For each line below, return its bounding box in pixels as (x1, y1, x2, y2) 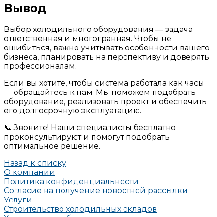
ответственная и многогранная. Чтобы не (4, 34, 171, 44)
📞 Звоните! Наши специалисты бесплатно (4, 123, 176, 133)
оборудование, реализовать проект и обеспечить (4, 97, 207, 107)
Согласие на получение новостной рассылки (4, 186, 188, 196)
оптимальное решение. (4, 141, 100, 151)
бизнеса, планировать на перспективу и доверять (4, 52, 209, 62)
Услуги (4, 195, 32, 205)
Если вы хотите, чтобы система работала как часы (4, 78, 204, 88)
